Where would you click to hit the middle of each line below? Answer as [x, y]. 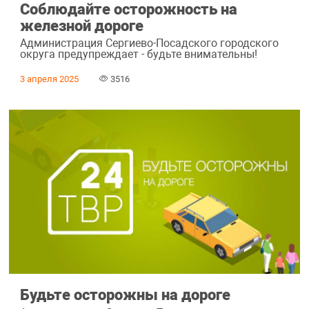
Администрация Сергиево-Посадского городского [149, 43]
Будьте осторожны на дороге [125, 295]
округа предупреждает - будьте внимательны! [138, 54]
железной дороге [81, 26]
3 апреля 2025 [49, 79]
